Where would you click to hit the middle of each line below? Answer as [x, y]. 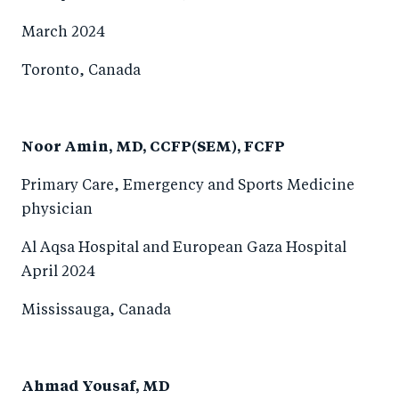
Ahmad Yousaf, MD [96, 387]
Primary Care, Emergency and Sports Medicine [188, 186]
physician [57, 210]
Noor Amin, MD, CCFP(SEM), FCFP [153, 148]
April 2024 [58, 273]
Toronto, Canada [83, 71]
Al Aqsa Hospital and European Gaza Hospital [184, 248]
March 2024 [63, 33]
